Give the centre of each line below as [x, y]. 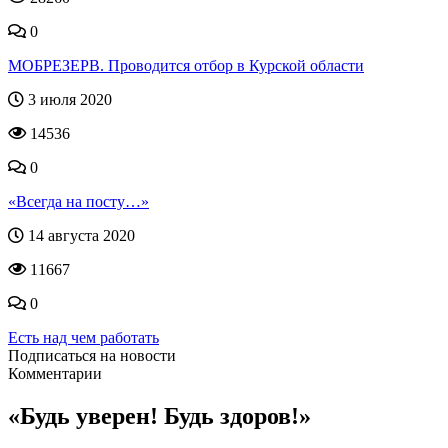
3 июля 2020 [68, 99]
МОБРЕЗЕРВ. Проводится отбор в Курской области [186, 65]
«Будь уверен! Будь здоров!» [159, 415]
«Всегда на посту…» [78, 201]
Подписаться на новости [92, 355]
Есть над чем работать [83, 337]
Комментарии [55, 373]
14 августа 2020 [79, 235]
